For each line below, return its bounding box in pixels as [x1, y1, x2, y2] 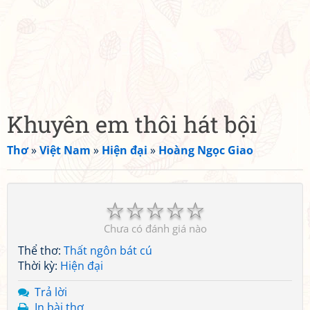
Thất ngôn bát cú [64, 243, 152, 258]
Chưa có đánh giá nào [103, 221, 207, 235]
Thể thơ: [18, 243, 64, 258]
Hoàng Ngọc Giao [158, 143, 253, 158]
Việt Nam [39, 143, 91, 158]
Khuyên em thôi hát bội [7, 109, 257, 139]
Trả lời [35, 284, 67, 300]
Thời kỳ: [18, 258, 60, 273]
